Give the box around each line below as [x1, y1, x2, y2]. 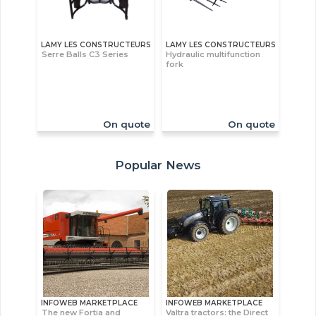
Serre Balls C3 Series [42, 49, 128, 59]
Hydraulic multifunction [166, 49, 261, 59]
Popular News [115, 158, 201, 173]
